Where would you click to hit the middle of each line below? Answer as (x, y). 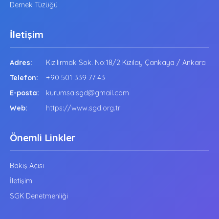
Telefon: (24, 78)
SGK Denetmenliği (39, 196)
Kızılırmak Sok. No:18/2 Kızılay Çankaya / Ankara (125, 63)
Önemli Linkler (43, 138)
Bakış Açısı (27, 166)
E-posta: (24, 93)
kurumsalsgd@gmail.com (88, 93)
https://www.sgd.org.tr (83, 108)
